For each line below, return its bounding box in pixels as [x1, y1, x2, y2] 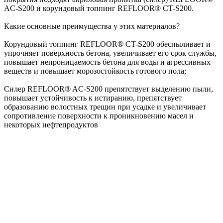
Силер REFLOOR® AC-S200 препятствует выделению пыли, [4, 85, 213, 94]
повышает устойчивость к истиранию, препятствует [4, 94, 182, 103]
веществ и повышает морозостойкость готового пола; [4, 67, 186, 76]
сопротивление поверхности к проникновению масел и [4, 111, 194, 120]
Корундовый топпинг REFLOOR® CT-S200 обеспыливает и [4, 40, 211, 49]
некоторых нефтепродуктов [4, 120, 98, 129]
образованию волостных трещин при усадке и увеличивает [4, 103, 206, 111]
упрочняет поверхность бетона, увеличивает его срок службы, [4, 49, 217, 58]
